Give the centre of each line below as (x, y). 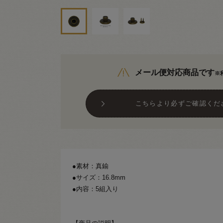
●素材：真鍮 (90, 166)
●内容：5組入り (95, 189)
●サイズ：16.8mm (99, 177)
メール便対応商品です (175, 72)
